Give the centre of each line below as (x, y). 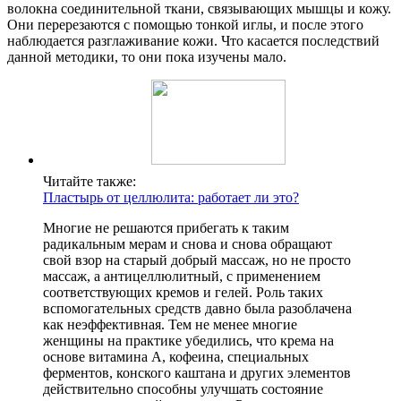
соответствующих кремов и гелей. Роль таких (183, 293)
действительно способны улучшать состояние (183, 389)
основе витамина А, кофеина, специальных (176, 357)
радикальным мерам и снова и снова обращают (188, 244)
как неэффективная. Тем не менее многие (170, 325)
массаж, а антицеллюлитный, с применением (182, 277)
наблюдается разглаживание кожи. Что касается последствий (193, 41)
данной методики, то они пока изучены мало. (147, 57)
